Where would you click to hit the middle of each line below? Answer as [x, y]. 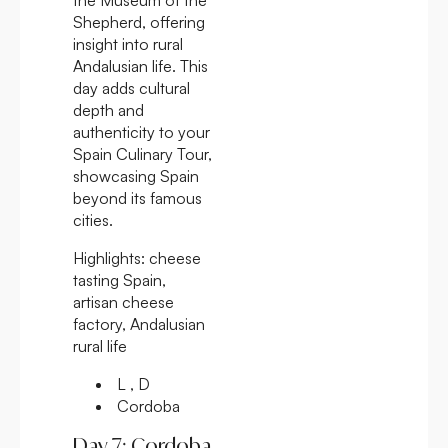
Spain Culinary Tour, [142, 153]
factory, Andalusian [139, 323]
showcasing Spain [136, 175]
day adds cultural [131, 87]
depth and [108, 109]
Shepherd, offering [139, 21]
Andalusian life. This [140, 65]
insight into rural [128, 43]
